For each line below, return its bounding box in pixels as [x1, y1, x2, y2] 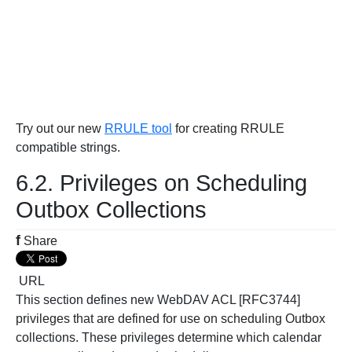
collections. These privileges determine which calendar [16, 331, 321, 344]
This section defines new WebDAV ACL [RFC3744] [16, 293, 300, 306]
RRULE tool [104, 122, 172, 135]
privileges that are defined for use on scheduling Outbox [16, 312, 325, 325]
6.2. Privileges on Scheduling [16, 170, 307, 196]
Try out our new [16, 122, 104, 135]
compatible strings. [16, 141, 120, 154]
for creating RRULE [172, 122, 284, 135]
